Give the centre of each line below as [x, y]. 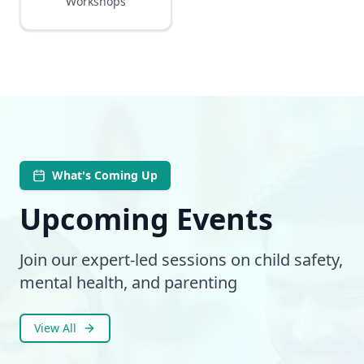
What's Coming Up [105, 175]
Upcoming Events [146, 219]
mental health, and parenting [128, 282]
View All [55, 328]
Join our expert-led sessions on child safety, [181, 260]
